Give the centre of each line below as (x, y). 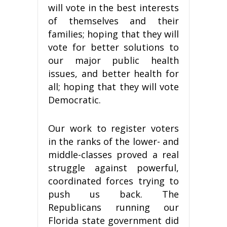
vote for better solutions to (113, 47)
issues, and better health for (113, 73)
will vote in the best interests (113, 7)
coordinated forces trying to (113, 181)
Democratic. (74, 100)
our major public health (113, 60)
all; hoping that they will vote (113, 86)
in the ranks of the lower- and (113, 141)
